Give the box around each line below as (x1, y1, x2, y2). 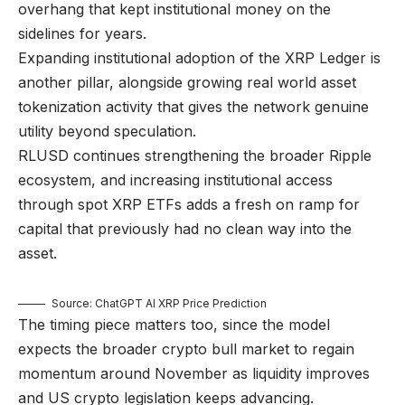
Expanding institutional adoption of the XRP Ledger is (18, 48, 381, 67)
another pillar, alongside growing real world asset (18, 72, 356, 91)
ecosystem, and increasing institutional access (18, 170, 333, 189)
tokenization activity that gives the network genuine (18, 97, 369, 116)
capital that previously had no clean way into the (18, 219, 352, 238)
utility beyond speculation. (18, 121, 196, 140)
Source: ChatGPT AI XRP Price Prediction (52, 296, 267, 310)
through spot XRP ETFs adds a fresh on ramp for (18, 194, 360, 213)
